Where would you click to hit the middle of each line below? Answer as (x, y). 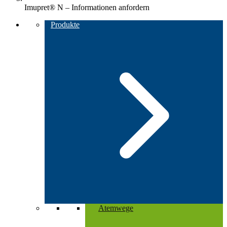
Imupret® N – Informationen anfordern (87, 7)
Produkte (65, 25)
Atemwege (116, 208)
